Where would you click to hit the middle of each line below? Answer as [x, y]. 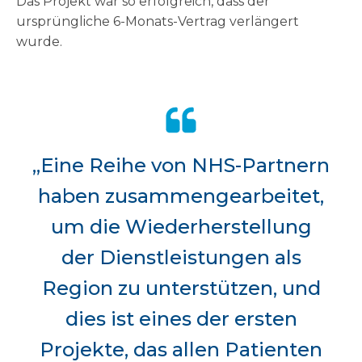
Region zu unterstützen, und [181, 288]
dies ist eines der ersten [181, 319]
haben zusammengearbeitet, [181, 196]
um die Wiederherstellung [181, 227]
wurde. [39, 42]
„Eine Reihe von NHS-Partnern [181, 166]
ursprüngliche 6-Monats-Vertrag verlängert [158, 22]
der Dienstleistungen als [181, 258]
